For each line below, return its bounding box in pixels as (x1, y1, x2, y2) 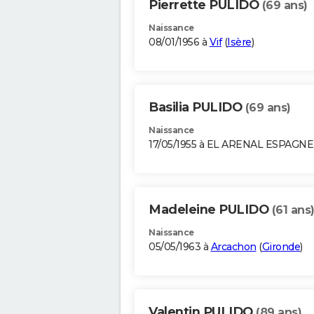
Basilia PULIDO (149, 100, 245, 116)
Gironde (261, 240, 300, 254)
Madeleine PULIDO (149, 202, 272, 218)
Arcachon (210, 240, 257, 254)
